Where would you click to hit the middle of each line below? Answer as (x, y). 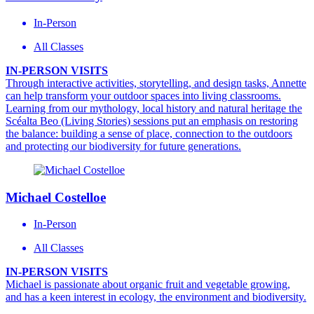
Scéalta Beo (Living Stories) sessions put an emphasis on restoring (152, 121)
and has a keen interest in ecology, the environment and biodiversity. (156, 297)
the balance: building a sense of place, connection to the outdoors (149, 133)
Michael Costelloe (56, 197)
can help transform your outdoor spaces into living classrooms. (143, 95)
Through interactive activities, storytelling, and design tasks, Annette (156, 83)
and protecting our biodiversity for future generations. (123, 146)
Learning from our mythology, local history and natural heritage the (154, 108)
